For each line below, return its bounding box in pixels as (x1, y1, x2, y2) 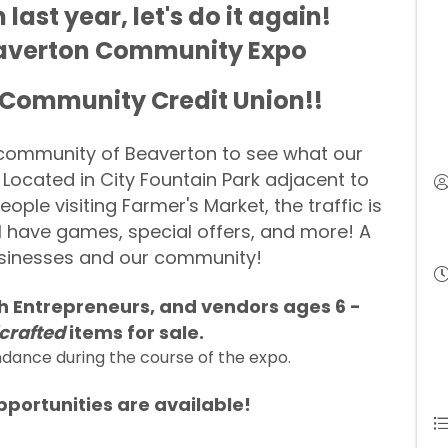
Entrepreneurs (12, 293, 150, 319)
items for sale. (64, 319, 212, 345)
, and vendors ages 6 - (149, 293, 361, 319)
